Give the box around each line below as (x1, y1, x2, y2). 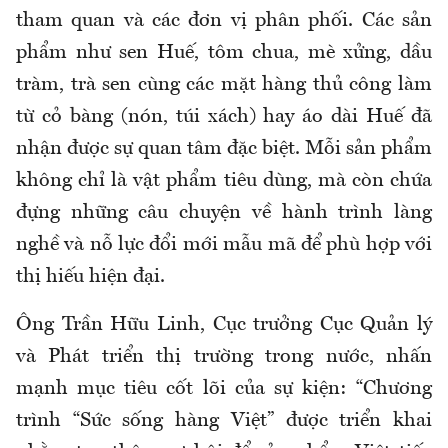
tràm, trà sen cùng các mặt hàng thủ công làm (16, 74, 432, 95)
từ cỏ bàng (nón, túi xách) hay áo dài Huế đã (16, 106, 432, 127)
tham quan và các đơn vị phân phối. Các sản (16, 10, 432, 31)
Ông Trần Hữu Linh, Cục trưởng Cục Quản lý (16, 314, 432, 335)
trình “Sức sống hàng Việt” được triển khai (16, 410, 432, 431)
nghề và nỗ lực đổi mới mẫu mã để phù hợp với (16, 234, 432, 255)
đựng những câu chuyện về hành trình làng (16, 202, 432, 223)
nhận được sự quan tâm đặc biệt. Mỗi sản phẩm (16, 138, 432, 159)
